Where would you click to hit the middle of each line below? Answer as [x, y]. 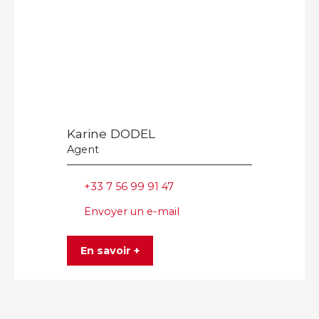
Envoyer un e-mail [132, 211]
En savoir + [110, 250]
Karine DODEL [111, 134]
